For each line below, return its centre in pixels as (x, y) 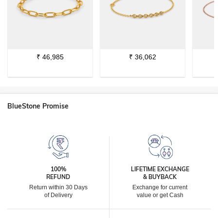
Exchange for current (160, 187)
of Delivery (58, 195)
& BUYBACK (160, 177)
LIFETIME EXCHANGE (160, 169)
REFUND (58, 177)
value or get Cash (160, 195)
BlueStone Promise (38, 106)
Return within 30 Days (58, 187)
